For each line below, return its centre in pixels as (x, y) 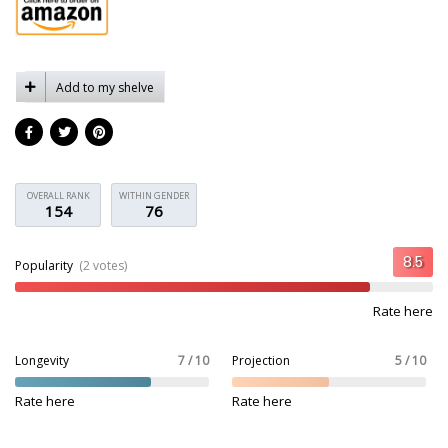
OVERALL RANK (58, 195)
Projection (260, 360)
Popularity (45, 265)
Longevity (42, 360)
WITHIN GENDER (154, 195)
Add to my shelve (105, 87)
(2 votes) (103, 265)
